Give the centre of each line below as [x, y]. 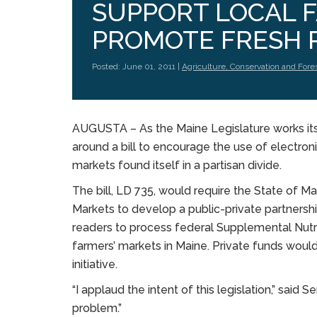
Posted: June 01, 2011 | [137, 67]
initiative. [95, 264]
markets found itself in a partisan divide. [177, 165]
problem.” [97, 308]
